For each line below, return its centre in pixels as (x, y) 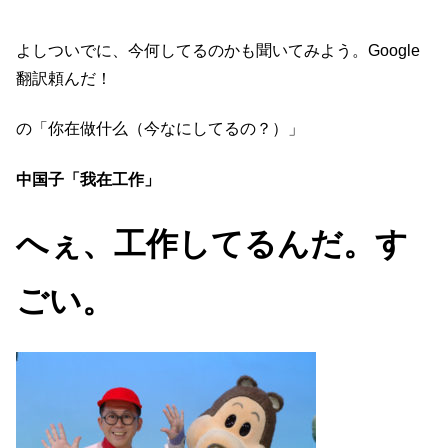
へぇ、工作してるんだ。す (212, 244)
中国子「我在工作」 (88, 179)
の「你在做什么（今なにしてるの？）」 (160, 129)
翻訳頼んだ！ (64, 78)
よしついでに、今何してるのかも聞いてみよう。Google (218, 50)
